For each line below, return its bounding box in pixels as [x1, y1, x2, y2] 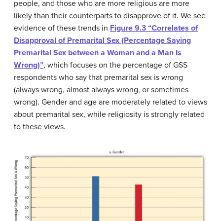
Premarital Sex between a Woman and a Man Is [14, 47, 182, 58]
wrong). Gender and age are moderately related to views [14, 97, 207, 107]
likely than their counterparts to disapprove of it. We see [14, 10, 206, 21]
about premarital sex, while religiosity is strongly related [14, 109, 205, 119]
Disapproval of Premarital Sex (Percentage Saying [14, 35, 191, 45]
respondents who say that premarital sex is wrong [14, 72, 183, 82]
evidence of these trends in [14, 23, 110, 33]
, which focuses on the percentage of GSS [43, 60, 187, 70]
